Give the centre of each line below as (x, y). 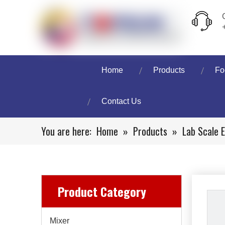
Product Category (102, 191)
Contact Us (121, 101)
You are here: (66, 131)
